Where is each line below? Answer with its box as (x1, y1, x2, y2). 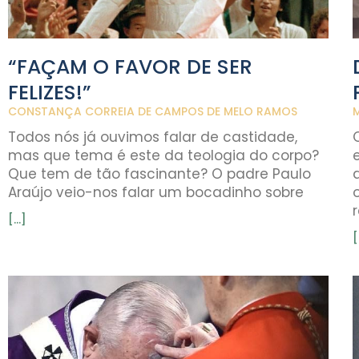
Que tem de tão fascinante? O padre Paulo (8, 163, 311, 184)
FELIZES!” (8, 78, 91, 107)
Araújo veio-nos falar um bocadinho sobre (8, 182, 304, 202)
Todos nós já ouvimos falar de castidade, (8, 127, 297, 147)
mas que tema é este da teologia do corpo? (8, 145, 319, 165)
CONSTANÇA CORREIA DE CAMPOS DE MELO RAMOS (8, 103, 297, 119)
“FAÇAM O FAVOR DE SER (8, 52, 252, 81)
